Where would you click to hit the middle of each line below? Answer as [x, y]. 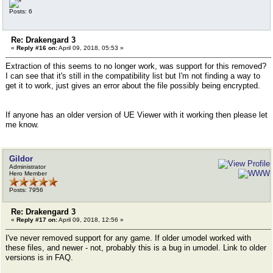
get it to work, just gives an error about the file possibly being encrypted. [133, 86]
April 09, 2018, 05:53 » [90, 48]
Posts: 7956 [26, 190]
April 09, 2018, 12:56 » [90, 220]
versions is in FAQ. [39, 257]
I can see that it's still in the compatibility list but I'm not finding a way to [133, 76]
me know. [22, 125]
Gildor [21, 159]
